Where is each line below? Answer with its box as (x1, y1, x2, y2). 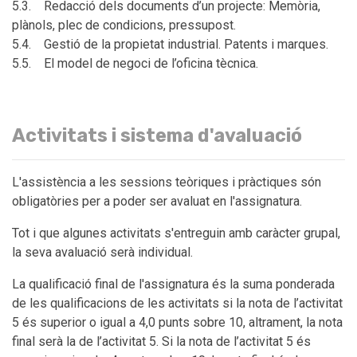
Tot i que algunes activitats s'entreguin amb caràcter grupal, (12, 225, 340, 241)
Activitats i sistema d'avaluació (12, 124, 302, 147)
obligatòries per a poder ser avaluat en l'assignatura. (12, 193, 302, 209)
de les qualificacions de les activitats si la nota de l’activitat (12, 295, 343, 311)
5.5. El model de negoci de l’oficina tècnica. (12, 55, 258, 71)
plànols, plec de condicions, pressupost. (12, 17, 236, 33)
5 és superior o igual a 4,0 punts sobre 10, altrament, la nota (12, 314, 343, 330)
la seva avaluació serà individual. (12, 244, 193, 260)
